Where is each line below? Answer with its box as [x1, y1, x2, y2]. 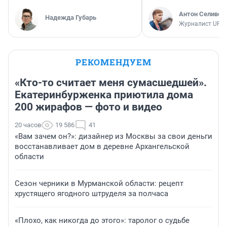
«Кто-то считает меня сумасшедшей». [15, 77, 207, 89]
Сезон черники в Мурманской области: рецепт [15, 179, 183, 188]
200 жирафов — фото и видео [15, 101, 162, 113]
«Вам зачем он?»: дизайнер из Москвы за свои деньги [15, 132, 212, 141]
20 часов [15, 121, 41, 129]
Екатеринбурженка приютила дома [15, 89, 193, 101]
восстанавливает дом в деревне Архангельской [15, 142, 190, 152]
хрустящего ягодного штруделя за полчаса [15, 189, 168, 199]
